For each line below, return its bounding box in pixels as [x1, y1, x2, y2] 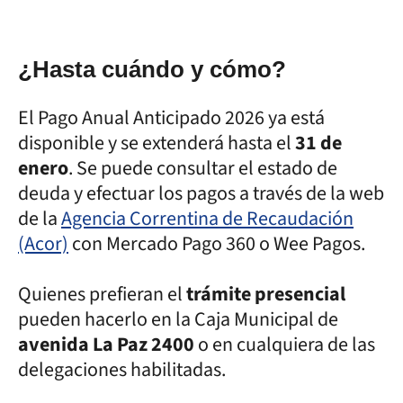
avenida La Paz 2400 [18, 329, 194, 359]
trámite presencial [183, 279, 345, 309]
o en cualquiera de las [194, 329, 375, 359]
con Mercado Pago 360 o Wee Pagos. [68, 228, 365, 258]
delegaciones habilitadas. [18, 354, 226, 384]
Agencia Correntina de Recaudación [61, 203, 354, 233]
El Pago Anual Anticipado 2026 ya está [18, 103, 325, 132]
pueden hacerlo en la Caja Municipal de [18, 304, 338, 334]
